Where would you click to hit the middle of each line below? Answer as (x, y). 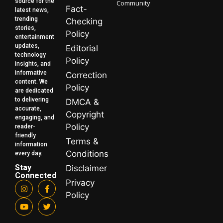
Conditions (87, 154)
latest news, (32, 10)
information (31, 145)
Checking (84, 22)
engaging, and (35, 118)
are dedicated (34, 91)
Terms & (82, 142)
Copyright (85, 115)
